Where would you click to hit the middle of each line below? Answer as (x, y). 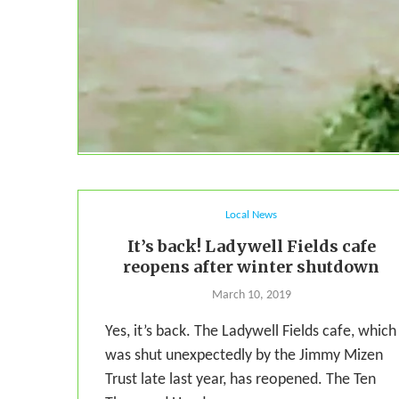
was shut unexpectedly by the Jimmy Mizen (244, 356)
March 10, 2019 (251, 296)
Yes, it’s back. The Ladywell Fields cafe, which (251, 332)
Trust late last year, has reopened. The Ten (240, 380)
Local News (251, 216)
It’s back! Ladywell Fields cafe (251, 247)
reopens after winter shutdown (251, 267)
